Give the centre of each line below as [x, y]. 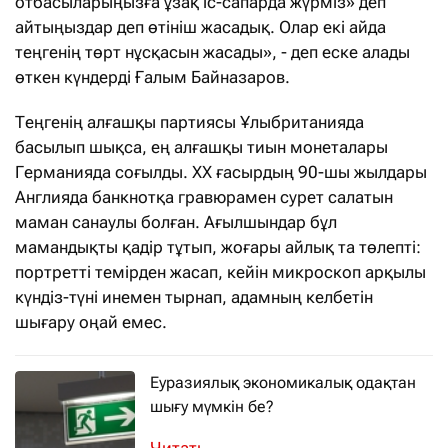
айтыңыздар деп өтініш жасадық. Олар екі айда [200, 27]
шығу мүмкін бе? [212, 407]
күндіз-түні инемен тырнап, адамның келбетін [194, 297]
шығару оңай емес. [91, 322]
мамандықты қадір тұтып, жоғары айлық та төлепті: [218, 247]
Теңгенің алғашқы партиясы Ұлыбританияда [189, 122]
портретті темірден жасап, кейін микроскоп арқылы [220, 272]
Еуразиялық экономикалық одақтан [283, 383]
